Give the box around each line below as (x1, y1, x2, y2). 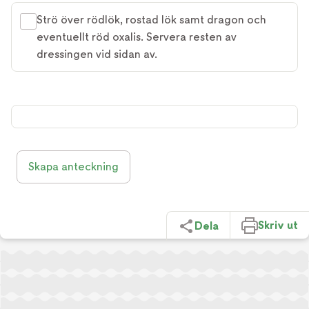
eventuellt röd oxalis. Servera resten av (37, 30, 237, 44)
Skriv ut (258, 218, 298, 232)
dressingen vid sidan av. (37, 48, 157, 61)
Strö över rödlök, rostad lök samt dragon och (37, 13, 266, 27)
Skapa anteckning (28, 160, 119, 174)
